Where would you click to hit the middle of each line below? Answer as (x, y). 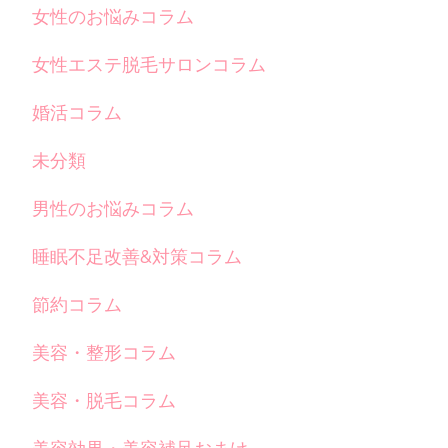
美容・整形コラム (104, 353)
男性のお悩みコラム (113, 209)
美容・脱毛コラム (104, 401)
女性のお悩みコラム (113, 17)
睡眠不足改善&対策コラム (137, 257)
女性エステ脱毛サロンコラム (149, 65)
